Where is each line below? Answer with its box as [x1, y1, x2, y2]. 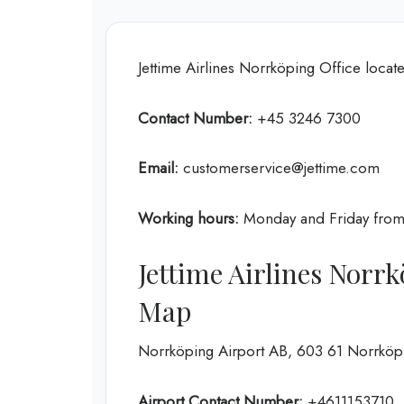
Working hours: [138, 207, 243, 229]
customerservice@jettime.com [183, 157, 380, 179]
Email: [138, 157, 183, 179]
